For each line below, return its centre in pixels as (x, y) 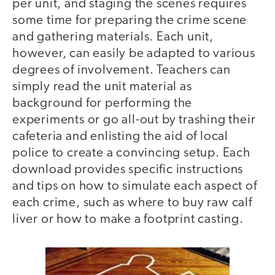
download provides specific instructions (128, 170)
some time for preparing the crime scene (130, 21)
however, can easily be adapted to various (134, 54)
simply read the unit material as (102, 87)
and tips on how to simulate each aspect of (135, 187)
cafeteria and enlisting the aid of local (120, 137)
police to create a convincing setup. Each (131, 153)
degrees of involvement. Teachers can (122, 71)
